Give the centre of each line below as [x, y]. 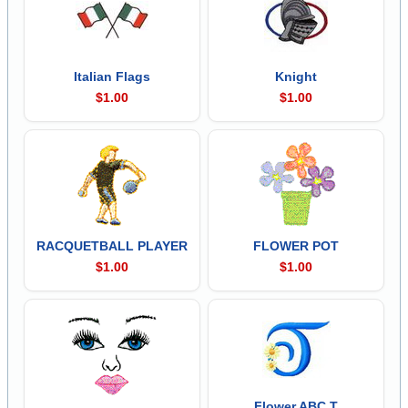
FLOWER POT [296, 245]
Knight [296, 76]
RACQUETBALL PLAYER [112, 245]
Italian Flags [112, 76]
